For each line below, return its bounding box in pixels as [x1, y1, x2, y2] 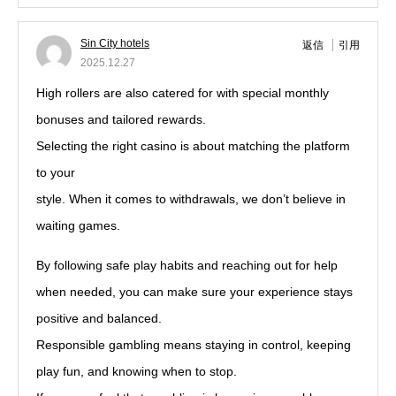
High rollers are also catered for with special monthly [36, 86, 329, 100]
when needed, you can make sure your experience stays [36, 285, 353, 299]
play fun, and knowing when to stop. [36, 364, 237, 378]
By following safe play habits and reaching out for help [36, 258, 338, 272]
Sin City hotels [80, 37, 149, 49]
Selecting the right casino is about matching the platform [36, 139, 350, 153]
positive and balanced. [36, 311, 162, 325]
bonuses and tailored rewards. [36, 112, 206, 126]
